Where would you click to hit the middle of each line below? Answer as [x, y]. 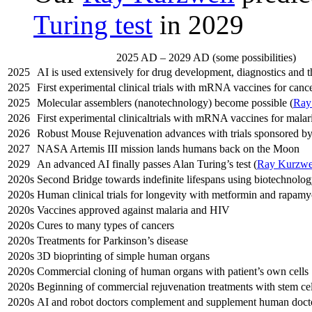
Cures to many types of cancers [106, 226]
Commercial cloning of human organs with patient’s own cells [173, 272]
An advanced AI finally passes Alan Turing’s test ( [147, 164]
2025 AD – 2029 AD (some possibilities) [206, 58]
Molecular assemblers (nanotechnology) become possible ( [165, 103]
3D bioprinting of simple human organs [123, 256]
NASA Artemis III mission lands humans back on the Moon [168, 149]
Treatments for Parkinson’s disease [112, 241]
